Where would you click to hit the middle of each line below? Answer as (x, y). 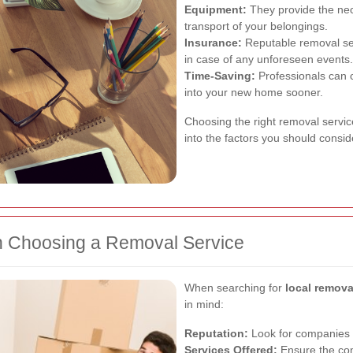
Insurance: (213, 42)
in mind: (204, 304)
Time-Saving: (220, 75)
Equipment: (216, 9)
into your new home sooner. (254, 92)
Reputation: (216, 333)
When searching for (235, 287)
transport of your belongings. (256, 26)
